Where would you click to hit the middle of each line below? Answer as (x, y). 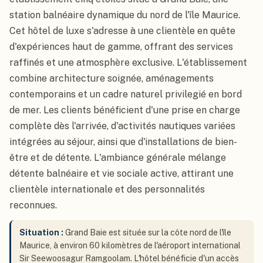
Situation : (42, 232)
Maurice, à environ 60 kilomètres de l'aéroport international (130, 245)
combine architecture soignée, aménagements (112, 78)
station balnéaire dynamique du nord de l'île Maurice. (125, 15)
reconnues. (33, 205)
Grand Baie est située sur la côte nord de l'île (148, 232)
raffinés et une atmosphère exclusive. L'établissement (128, 63)
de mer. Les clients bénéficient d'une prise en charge (125, 110)
